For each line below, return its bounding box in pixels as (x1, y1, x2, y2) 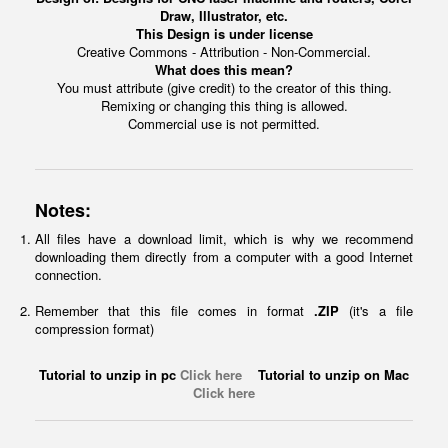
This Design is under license (135, 24, 313, 44)
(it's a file (339, 301, 413, 321)
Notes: (35, 197, 91, 224)
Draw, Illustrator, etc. (160, 6, 288, 26)
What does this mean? (155, 60, 293, 80)
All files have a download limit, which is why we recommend (35, 229, 413, 249)
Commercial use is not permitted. (128, 114, 320, 134)
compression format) (35, 319, 154, 339)
